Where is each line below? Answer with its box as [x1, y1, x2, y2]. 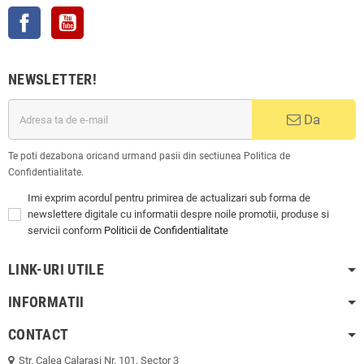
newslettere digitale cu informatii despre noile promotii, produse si [28, 208, 329, 221]
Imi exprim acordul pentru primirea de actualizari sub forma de [28, 192, 310, 205]
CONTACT [8, 326, 69, 344]
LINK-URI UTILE [8, 261, 105, 279]
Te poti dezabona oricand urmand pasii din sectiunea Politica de [8, 150, 290, 162]
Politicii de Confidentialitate [104, 224, 228, 237]
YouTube [84, 8, 124, 21]
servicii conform [28, 224, 104, 237]
